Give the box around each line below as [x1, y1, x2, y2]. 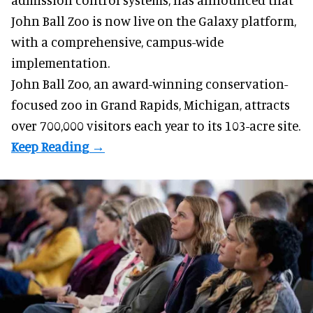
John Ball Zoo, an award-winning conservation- [11, 75, 288, 92]
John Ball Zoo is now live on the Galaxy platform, [11, 13, 296, 29]
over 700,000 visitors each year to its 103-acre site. [11, 117, 300, 134]
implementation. [11, 54, 110, 71]
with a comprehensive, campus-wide [11, 34, 224, 50]
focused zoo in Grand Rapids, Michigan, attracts [11, 96, 290, 113]
